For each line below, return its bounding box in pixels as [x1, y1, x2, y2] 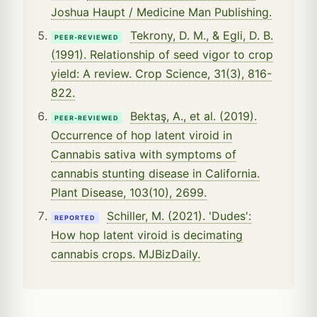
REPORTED [54, 214, 96, 222]
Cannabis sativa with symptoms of [51, 147, 236, 162]
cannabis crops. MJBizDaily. [51, 247, 200, 262]
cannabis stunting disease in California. [51, 166, 260, 181]
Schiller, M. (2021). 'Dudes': [107, 209, 251, 224]
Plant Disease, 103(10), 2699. [51, 185, 207, 200]
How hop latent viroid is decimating [51, 228, 243, 243]
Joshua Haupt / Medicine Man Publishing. [51, 5, 272, 20]
